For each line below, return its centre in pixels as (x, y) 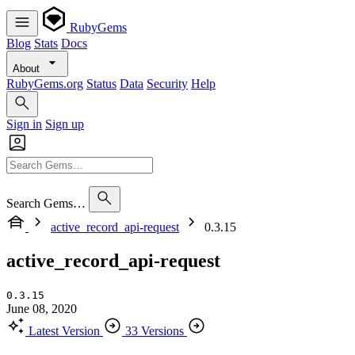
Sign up (65, 124)
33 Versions (155, 330)
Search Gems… (46, 203)
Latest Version (64, 330)
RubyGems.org (45, 84)
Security (167, 84)
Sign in (24, 124)
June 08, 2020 (42, 308)
